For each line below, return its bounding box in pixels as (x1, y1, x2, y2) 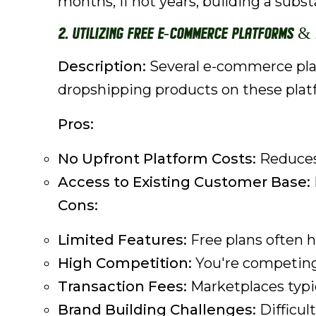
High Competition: (58, 255, 192, 272)
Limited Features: (58, 231, 187, 248)
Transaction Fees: (58, 278, 187, 295)
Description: (58, 58, 146, 75)
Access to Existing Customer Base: (58, 174, 310, 190)
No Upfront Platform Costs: (58, 150, 256, 167)
